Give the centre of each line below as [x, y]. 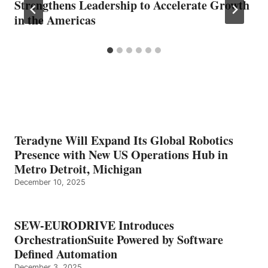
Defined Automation [66, 254]
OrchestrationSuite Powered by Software [119, 239]
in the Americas [55, 20]
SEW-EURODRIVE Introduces [94, 225]
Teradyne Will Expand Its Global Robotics [124, 140]
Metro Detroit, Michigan [78, 169]
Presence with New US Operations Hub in [121, 154]
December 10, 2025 [50, 182]
